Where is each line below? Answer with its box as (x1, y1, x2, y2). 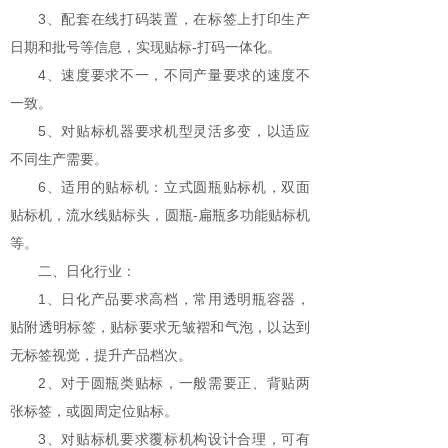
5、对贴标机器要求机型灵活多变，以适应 (38, 123, 310, 139)
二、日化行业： (38, 263, 136, 279)
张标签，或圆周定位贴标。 (10, 403, 178, 419)
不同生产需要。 (10, 151, 108, 167)
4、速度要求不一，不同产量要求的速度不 (38, 67, 310, 83)
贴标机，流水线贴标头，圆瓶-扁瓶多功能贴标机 (10, 207, 310, 223)
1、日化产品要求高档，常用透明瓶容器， (38, 291, 310, 307)
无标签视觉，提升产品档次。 (10, 347, 192, 363)
